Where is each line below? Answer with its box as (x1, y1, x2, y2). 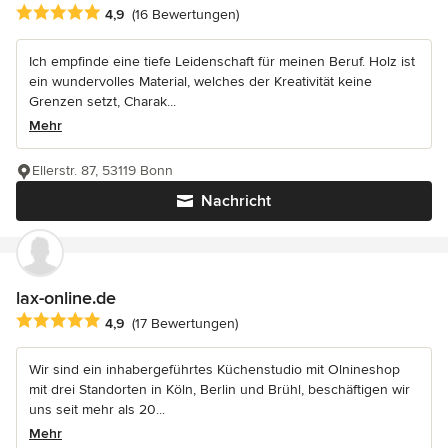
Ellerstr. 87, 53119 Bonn (32, 162, 173, 180)
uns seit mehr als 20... (29, 401, 165, 419)
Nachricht (201, 191, 271, 212)
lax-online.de (16, 287, 116, 310)
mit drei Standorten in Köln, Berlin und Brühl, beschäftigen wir (29, 381, 410, 399)
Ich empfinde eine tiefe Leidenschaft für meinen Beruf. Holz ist (29, 53, 415, 71)
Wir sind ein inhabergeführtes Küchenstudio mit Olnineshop (29, 361, 400, 379)
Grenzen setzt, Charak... (29, 93, 176, 111)
